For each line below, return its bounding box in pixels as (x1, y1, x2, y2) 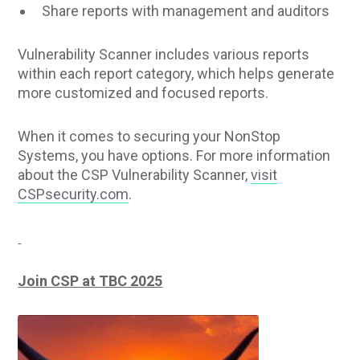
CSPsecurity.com (18, 185, 129, 202)
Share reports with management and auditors (42, 2, 330, 19)
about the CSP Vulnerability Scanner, (18, 166, 252, 183)
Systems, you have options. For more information (18, 146, 331, 164)
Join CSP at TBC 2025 (18, 272, 163, 289)
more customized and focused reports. (18, 84, 269, 101)
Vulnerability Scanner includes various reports (18, 45, 310, 63)
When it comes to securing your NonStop (18, 127, 281, 145)
